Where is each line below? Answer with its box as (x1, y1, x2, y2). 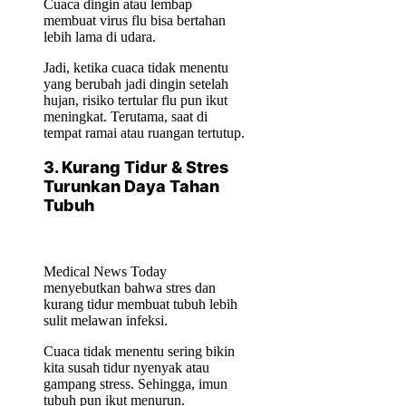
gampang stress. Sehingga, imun (43, 376, 227, 392)
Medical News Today (43, 264, 167, 280)
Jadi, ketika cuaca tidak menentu (43, 59, 228, 75)
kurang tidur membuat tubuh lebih (43, 296, 237, 313)
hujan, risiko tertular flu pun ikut (43, 92, 227, 108)
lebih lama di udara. (43, 28, 156, 44)
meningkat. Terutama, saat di (43, 108, 208, 124)
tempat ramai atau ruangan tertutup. (43, 124, 245, 140)
